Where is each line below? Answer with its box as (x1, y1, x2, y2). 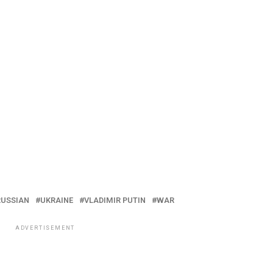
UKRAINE (40, 196, 73, 205)
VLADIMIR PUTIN (84, 196, 146, 205)
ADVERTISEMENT (15, 225, 76, 232)
